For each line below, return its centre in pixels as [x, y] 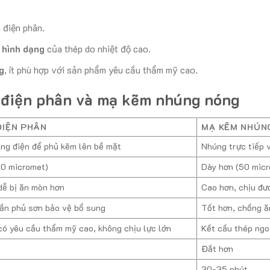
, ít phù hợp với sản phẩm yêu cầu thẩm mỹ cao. [101, 69]
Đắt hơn [218, 249]
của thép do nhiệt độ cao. [97, 49]
